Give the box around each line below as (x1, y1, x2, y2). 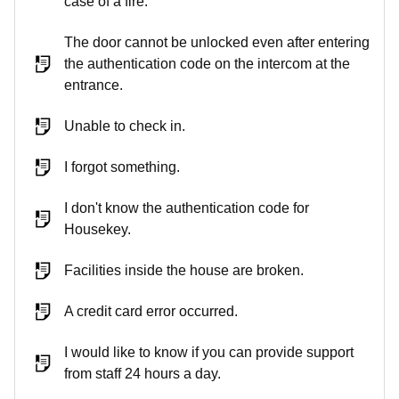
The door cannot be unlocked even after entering (64, 35, 370, 50)
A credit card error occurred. (64, 304, 238, 319)
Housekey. (64, 222, 131, 237)
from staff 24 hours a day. (64, 366, 221, 381)
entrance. (64, 77, 123, 93)
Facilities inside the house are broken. (64, 263, 304, 278)
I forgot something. (64, 159, 180, 175)
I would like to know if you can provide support (64, 345, 354, 360)
